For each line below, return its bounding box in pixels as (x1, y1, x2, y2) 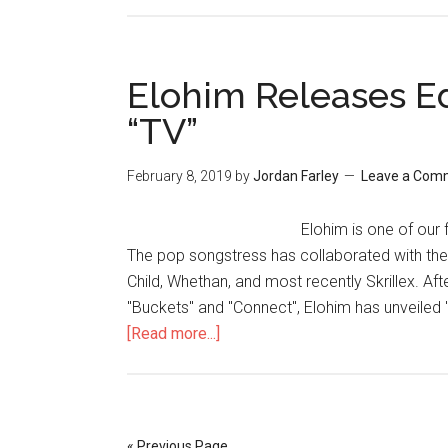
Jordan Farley (253, 168, 339, 184)
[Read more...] (127, 324, 220, 343)
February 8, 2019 (127, 168, 232, 184)
